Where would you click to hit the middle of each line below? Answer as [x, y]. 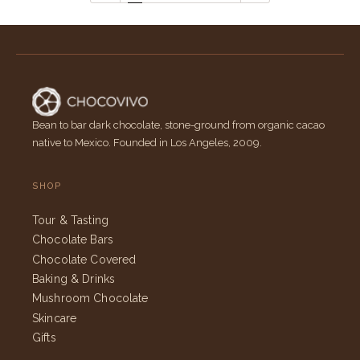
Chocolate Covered [84, 259]
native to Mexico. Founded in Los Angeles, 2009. [147, 143]
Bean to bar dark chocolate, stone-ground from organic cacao [178, 125]
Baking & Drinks [74, 278]
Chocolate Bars [73, 240]
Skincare [55, 318]
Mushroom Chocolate [90, 299]
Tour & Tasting [70, 221]
